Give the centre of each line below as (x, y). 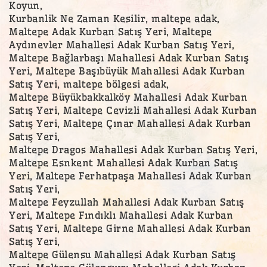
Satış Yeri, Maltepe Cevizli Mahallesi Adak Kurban (133, 110)
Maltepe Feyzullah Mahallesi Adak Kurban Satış (127, 202)
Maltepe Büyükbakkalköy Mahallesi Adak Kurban (128, 97)
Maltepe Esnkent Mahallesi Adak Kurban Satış (124, 162)
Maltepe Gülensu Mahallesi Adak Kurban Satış (122, 254)
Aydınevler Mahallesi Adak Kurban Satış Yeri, (122, 44)
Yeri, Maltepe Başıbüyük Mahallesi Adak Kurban (127, 71)
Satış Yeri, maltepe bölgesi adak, (89, 84)
